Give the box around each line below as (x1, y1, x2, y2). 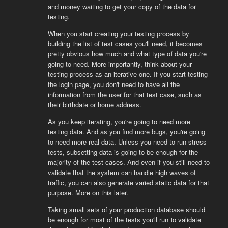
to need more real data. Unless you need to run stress (47, 136, 207, 147)
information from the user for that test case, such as (47, 89, 202, 99)
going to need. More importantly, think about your (47, 59, 192, 69)
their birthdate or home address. (47, 99, 141, 109)
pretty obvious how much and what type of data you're (47, 48, 207, 59)
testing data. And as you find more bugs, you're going (47, 126, 205, 136)
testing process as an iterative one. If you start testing (47, 69, 208, 79)
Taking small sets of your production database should (47, 204, 205, 214)
